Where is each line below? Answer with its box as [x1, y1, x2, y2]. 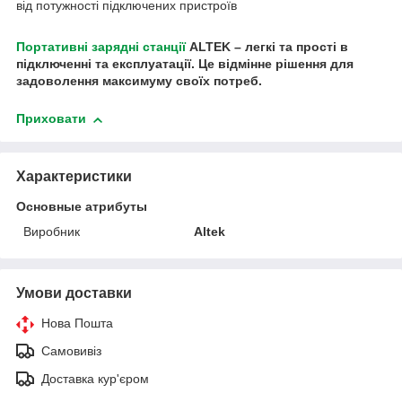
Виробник [23, 224, 80, 240]
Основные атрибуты [16, 199, 147, 214]
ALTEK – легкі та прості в [186, 39, 348, 55]
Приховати [16, 111, 86, 127]
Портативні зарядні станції [16, 39, 186, 55]
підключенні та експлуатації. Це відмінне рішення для [16, 57, 354, 72]
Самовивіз [41, 344, 101, 359]
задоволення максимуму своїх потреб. [16, 74, 262, 89]
